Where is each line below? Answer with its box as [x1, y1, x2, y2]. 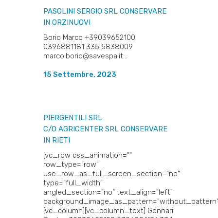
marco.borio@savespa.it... [43, 52, 127, 60]
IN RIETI [43, 136, 70, 145]
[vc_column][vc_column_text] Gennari [43, 206, 173, 215]
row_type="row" [43, 160, 99, 169]
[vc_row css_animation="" [43, 151, 132, 160]
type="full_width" [43, 179, 103, 187]
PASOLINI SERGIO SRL [43, 7, 120, 16]
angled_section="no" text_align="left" [43, 188, 173, 197]
